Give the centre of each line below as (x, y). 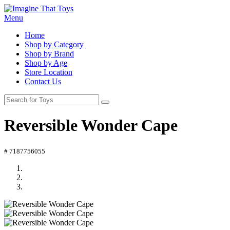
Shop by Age (46, 63)
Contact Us (43, 81)
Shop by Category (54, 44)
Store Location (49, 72)
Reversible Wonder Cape (91, 126)
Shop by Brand (49, 54)
